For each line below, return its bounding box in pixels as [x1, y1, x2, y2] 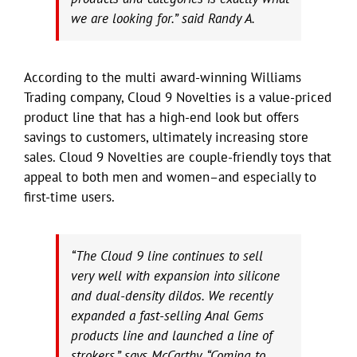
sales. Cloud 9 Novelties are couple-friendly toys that [24, 147, 331, 166]
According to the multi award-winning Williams [24, 68, 301, 86]
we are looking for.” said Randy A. [71, 9, 255, 27]
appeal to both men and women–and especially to [24, 167, 316, 186]
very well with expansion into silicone [71, 266, 280, 284]
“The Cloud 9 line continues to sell [71, 246, 263, 265]
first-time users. [24, 187, 115, 206]
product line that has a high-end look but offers [24, 108, 299, 126]
